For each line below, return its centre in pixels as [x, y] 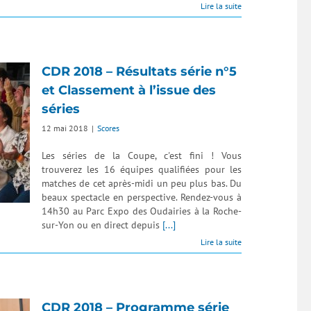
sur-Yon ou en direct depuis [102, 225]
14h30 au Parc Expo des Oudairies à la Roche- [142, 211]
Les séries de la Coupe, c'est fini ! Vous [142, 155]
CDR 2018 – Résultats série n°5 [139, 72]
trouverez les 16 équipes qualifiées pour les [142, 169]
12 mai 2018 [65, 128]
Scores [108, 128]
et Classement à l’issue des [129, 90]
